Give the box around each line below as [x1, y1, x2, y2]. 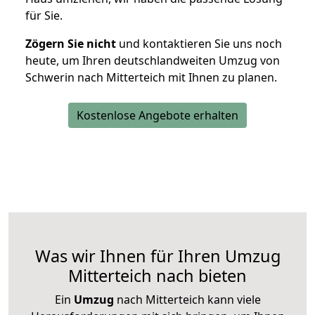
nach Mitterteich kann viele [113, 292, 261, 308]
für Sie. [25, 8, 63, 24]
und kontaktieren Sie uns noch [116, 36, 282, 52]
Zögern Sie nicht [25, 36, 116, 52]
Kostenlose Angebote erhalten [77, 108, 238, 124]
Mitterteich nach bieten [68, 264, 247, 288]
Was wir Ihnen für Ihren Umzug [34, 245, 281, 268]
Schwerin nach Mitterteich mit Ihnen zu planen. [25, 70, 277, 86]
